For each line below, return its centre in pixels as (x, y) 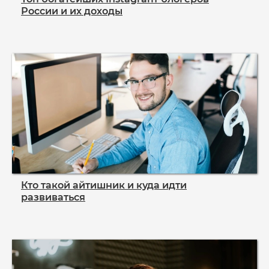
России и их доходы (72, 11)
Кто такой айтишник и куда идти (104, 185)
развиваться (53, 197)
